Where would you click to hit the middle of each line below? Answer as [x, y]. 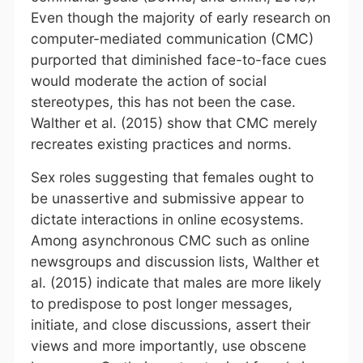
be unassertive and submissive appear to [167, 198]
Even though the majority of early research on [180, 17]
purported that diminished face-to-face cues [178, 59]
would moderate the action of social [148, 80]
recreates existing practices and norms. [161, 143]
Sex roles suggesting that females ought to [172, 177]
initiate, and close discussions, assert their [170, 324]
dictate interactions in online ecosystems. [167, 219]
